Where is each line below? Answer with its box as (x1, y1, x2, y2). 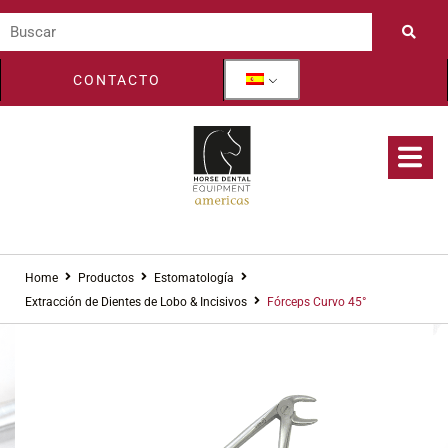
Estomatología (154, 271, 234, 285)
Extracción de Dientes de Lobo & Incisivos (25, 295, 247, 309)
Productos (78, 271, 134, 285)
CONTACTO (73, 72, 161, 88)
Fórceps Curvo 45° (267, 295, 366, 309)
